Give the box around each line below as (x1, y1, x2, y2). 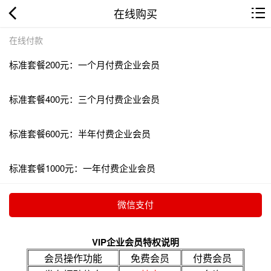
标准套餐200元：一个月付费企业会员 (9, 57, 160, 71)
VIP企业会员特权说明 (92, 235, 179, 249)
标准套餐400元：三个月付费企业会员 (9, 92, 160, 105)
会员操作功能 (44, 250, 102, 265)
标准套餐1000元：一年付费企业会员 (9, 161, 155, 174)
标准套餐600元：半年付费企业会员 (9, 126, 151, 140)
